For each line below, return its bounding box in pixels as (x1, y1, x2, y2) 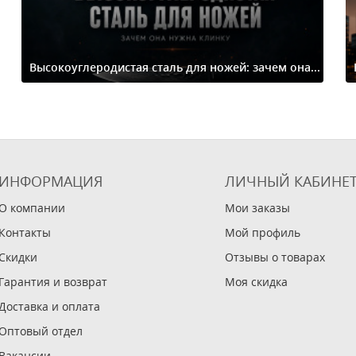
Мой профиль (225, 225, 300, 241)
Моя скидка (225, 274, 288, 290)
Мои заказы (225, 200, 290, 216)
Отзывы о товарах (225, 250, 325, 265)
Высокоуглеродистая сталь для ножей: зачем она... (29, 60, 320, 75)
